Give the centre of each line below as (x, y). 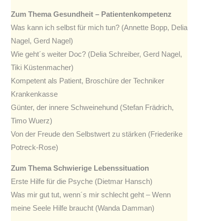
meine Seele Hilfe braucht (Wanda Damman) (83, 208)
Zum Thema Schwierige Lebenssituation (80, 168)
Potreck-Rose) (35, 147)
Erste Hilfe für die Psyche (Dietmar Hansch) (82, 182)
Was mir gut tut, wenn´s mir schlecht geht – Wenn (91, 195)
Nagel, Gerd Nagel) (42, 40)
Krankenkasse (34, 94)
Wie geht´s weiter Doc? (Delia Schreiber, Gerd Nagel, (96, 54)
